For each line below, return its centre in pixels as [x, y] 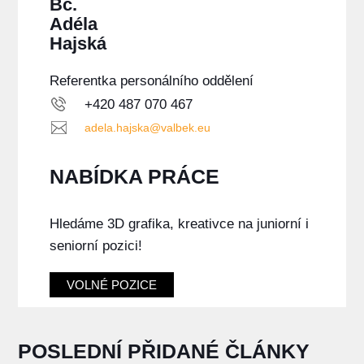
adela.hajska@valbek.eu [147, 128]
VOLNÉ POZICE [111, 285]
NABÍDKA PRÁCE [134, 177]
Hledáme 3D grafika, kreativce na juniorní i [179, 224]
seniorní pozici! [95, 246]
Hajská [78, 44]
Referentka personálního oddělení [151, 81]
